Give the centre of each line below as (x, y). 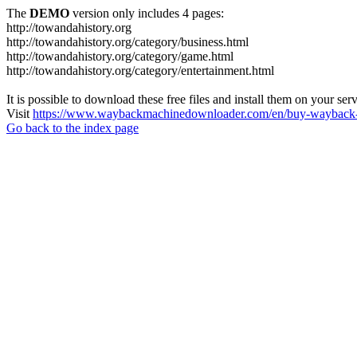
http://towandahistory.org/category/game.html (120, 56)
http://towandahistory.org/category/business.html (127, 42)
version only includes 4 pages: (147, 13)
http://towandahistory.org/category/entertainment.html (140, 71)
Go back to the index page (73, 128)
